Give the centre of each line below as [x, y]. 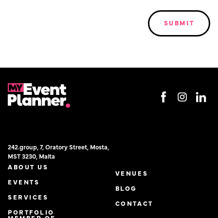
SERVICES [28, 197]
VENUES [132, 173]
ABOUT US [28, 166]
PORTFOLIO [31, 212]
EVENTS [24, 182]
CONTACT [134, 203]
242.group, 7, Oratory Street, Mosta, [58, 147]
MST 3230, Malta [31, 156]
